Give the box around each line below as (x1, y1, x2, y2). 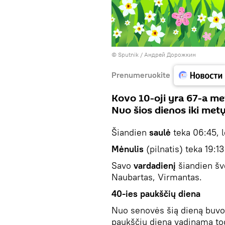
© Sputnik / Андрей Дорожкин (111, 50, 196, 58)
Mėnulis (111, 143, 144, 155)
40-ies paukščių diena (111, 187, 200, 199)
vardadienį (134, 159, 176, 171)
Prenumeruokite (111, 70, 170, 80)
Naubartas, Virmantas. (111, 171, 202, 183)
